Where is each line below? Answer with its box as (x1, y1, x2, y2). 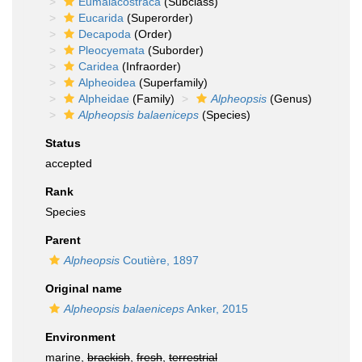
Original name (45, 282, 122, 295)
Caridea (78, 60, 119, 73)
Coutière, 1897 (120, 254, 199, 267)
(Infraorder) (119, 60, 181, 73)
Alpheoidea (78, 76, 136, 89)
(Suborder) (145, 44, 204, 57)
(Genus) (267, 92, 312, 105)
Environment (45, 330, 116, 343)
